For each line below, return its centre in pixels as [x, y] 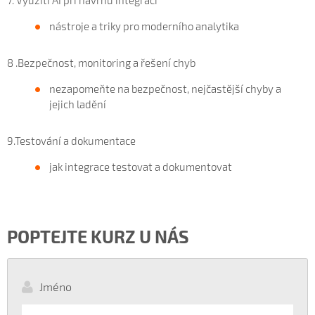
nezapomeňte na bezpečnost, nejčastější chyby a [165, 88]
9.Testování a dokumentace [71, 140]
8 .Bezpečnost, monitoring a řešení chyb [101, 62]
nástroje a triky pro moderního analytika [144, 26]
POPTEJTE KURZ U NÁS [98, 236]
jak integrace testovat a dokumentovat [141, 166]
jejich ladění [78, 104]
